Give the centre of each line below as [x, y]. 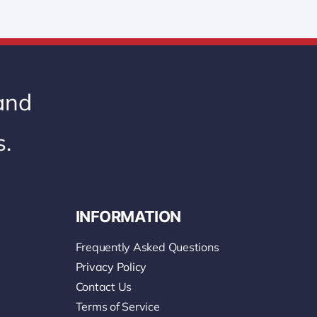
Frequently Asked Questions [147, 247]
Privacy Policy [111, 266]
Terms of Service [117, 306]
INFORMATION [128, 216]
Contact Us [104, 286]
